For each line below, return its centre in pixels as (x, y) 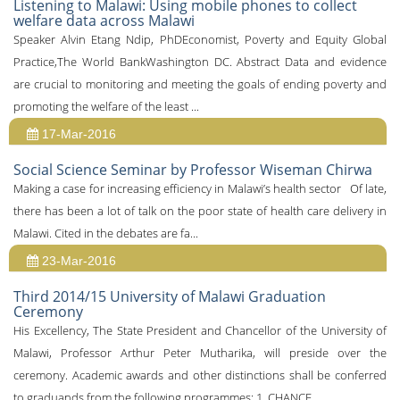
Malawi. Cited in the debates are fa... (106, 233)
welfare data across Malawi (104, 21)
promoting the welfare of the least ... (106, 106)
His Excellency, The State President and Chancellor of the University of (200, 330)
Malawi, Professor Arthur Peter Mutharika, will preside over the (200, 353)
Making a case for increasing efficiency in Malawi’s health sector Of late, (200, 188)
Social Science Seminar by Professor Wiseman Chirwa (193, 170)
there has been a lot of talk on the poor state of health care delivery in (200, 211)
